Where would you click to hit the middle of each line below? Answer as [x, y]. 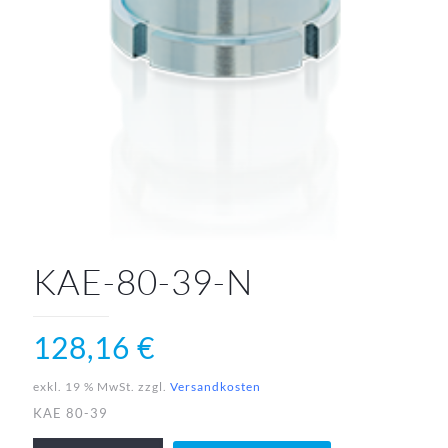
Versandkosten [215, 386]
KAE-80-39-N [143, 281]
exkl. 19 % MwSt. [84, 386]
